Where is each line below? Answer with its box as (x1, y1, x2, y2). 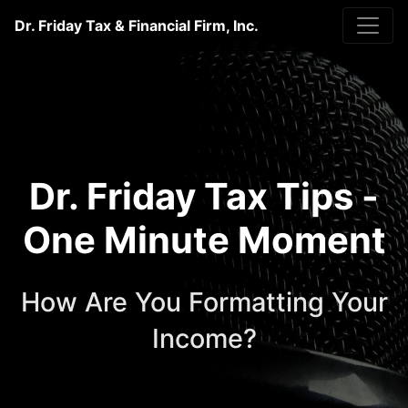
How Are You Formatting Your (20, 286, 388, 318)
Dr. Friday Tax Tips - (29, 174, 379, 219)
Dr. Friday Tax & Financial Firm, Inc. (15, 16, 259, 35)
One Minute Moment (22, 218, 386, 262)
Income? (151, 322, 257, 354)
